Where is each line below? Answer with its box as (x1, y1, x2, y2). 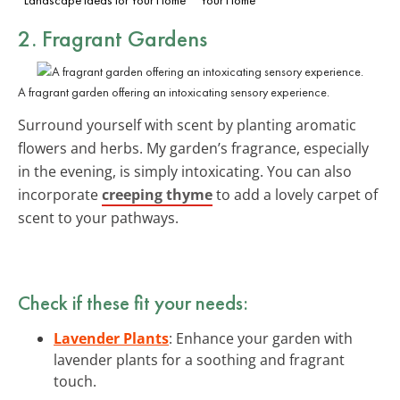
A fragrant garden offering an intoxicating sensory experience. (18, 83, 329, 100)
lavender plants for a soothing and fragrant (54, 349, 345, 370)
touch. (54, 371, 96, 391)
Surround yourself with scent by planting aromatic (18, 114, 356, 135)
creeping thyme (102, 184, 212, 204)
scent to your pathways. (18, 207, 179, 228)
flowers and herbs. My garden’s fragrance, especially (18, 137, 369, 158)
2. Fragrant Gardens (18, 22, 207, 54)
